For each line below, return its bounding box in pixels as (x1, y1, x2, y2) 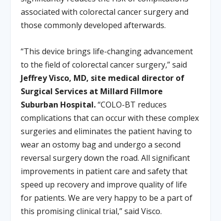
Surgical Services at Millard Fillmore (21, 85, 163, 97)
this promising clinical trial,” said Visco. (21, 205, 162, 217)
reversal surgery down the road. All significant (21, 152, 190, 163)
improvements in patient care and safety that (21, 165, 188, 177)
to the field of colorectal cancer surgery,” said (21, 59, 187, 70)
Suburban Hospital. (21, 99, 96, 110)
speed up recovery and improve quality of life (21, 179, 187, 190)
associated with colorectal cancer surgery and (21, 6, 189, 18)
